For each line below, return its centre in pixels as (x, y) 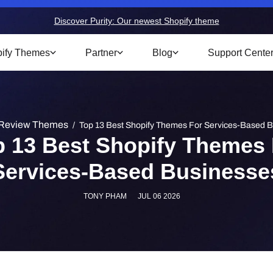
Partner (100, 52)
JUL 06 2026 (158, 196)
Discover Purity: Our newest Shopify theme (136, 20)
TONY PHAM (106, 196)
